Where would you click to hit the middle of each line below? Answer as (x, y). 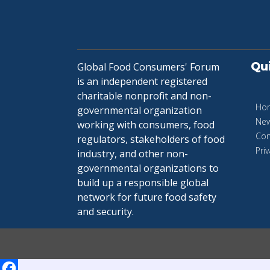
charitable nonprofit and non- (144, 96)
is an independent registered (142, 82)
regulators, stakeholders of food (151, 140)
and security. (105, 212)
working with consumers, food (146, 125)
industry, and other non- (133, 154)
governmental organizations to (148, 168)
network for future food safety (147, 197)
